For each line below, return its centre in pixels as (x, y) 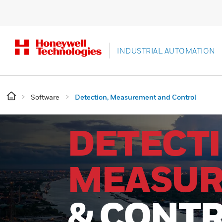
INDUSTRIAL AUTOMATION (166, 51)
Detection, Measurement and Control (136, 97)
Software (45, 97)
